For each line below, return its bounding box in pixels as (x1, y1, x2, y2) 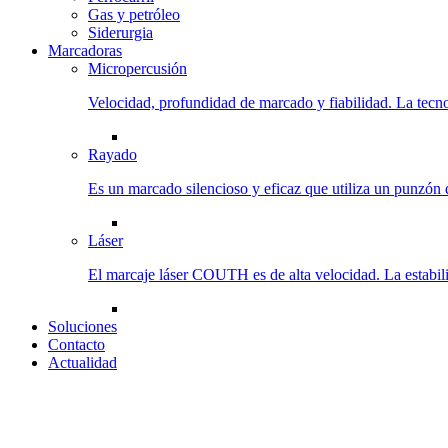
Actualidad (48, 354, 117, 371)
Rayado (88, 146, 137, 163)
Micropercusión (88, 60, 187, 77)
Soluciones (48, 318, 117, 335)
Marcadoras (48, 42, 122, 59)
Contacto (48, 336, 105, 353)
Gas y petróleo (88, 6, 180, 23)
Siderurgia (88, 24, 153, 41)
